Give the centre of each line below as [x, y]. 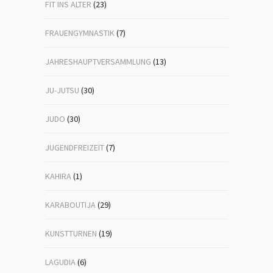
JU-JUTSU [62, 90]
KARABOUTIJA [70, 205]
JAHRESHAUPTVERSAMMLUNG [98, 62]
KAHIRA [58, 176]
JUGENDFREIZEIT [75, 147]
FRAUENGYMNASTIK [80, 33]
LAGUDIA [60, 262]
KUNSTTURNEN [71, 233]
